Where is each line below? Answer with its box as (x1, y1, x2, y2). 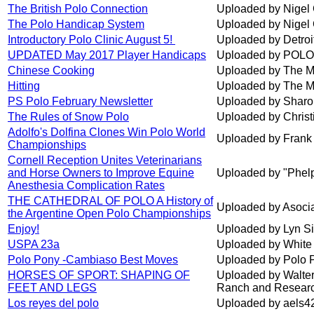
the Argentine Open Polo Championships (8, 207, 211, 220)
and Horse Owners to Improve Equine (8, 167, 194, 179)
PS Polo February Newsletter (8, 95, 153, 108)
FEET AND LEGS (8, 282, 97, 294)
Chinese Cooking (8, 64, 95, 77)
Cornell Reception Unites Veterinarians (8, 154, 202, 167)
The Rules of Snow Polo (8, 111, 129, 123)
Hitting (8, 80, 40, 93)
